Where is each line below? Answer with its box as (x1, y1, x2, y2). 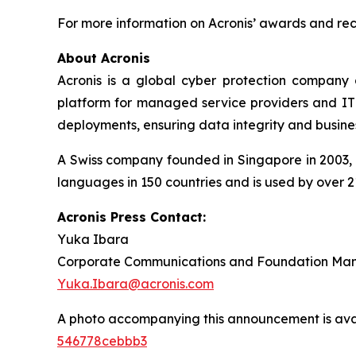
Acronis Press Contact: (57, 209, 206, 226)
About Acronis (57, 50, 150, 67)
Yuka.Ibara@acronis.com (57, 276, 214, 292)
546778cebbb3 (57, 333, 147, 350)
